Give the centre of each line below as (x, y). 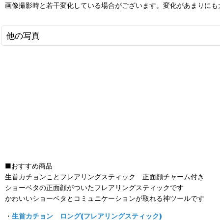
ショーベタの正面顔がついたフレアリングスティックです (94, 188)
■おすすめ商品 (29, 166)
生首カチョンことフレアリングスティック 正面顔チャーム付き (105, 177)
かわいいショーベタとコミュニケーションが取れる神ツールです (105, 198)
